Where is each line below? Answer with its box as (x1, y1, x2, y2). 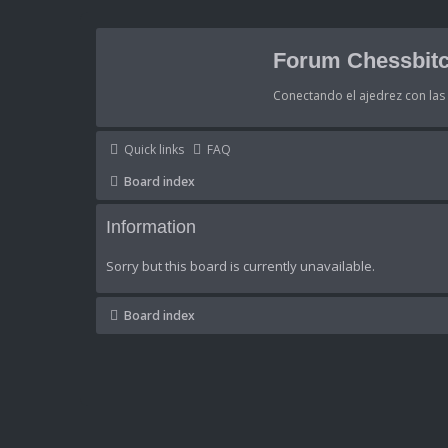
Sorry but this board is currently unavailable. (106, 257, 375, 275)
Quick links (124, 140, 184, 158)
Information (106, 217, 196, 238)
